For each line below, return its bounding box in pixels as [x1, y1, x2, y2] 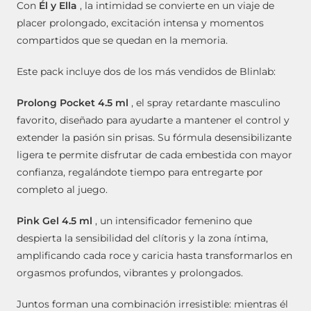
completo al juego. [17, 183, 108, 196]
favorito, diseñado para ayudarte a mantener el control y [17, 113, 289, 126]
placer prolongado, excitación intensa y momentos [17, 16, 264, 29]
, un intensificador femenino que [92, 214, 252, 227]
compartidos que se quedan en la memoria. [17, 33, 228, 47]
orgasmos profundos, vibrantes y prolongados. [17, 266, 243, 279]
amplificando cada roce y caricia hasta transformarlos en [17, 249, 292, 262]
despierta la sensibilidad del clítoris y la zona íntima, [17, 231, 268, 244]
